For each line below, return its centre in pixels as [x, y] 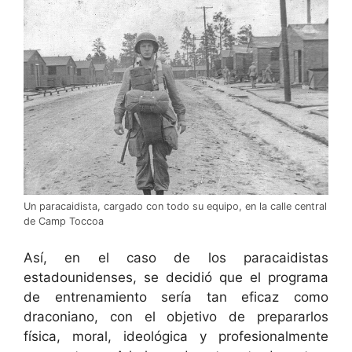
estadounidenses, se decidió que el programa [176, 278]
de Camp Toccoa [64, 221]
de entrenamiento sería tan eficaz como [176, 297]
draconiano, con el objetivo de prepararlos [176, 317]
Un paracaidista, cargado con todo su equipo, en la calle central [175, 206]
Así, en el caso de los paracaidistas [176, 258]
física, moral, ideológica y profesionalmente [176, 337]
